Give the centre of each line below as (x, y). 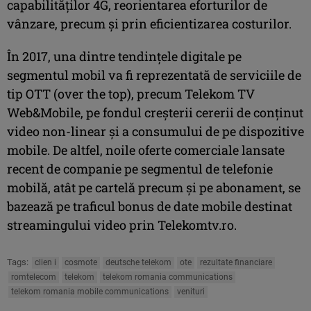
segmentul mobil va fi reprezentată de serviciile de (154, 75)
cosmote (81, 262)
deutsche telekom (138, 262)
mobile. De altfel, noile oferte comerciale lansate (146, 150)
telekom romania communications (168, 277)
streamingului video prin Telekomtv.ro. (122, 225)
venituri (191, 291)
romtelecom (34, 277)
